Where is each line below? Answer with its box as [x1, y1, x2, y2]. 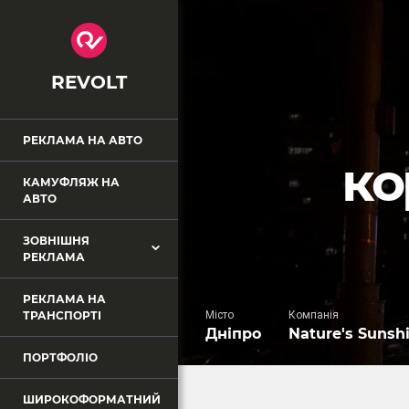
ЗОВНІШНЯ [23, 234, 89, 247]
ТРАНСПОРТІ [23, 309, 101, 322]
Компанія [288, 309, 339, 321]
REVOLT [51, 71, 127, 94]
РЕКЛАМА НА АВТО [23, 133, 142, 147]
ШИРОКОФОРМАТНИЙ [23, 393, 161, 406]
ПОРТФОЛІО [23, 351, 98, 364]
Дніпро [205, 325, 261, 342]
